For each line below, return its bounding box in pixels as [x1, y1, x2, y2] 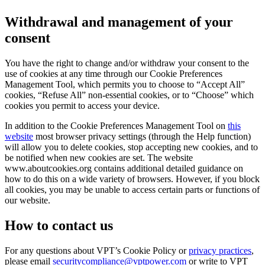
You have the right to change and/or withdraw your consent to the [5, 58, 249, 69]
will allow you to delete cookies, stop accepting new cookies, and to [5, 142, 258, 153]
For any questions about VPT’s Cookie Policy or [5, 245, 189, 256]
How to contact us [5, 218, 113, 234]
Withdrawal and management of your [5, 14, 233, 30]
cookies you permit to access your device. [5, 101, 162, 111]
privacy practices [189, 245, 251, 256]
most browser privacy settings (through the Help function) [33, 131, 251, 142]
